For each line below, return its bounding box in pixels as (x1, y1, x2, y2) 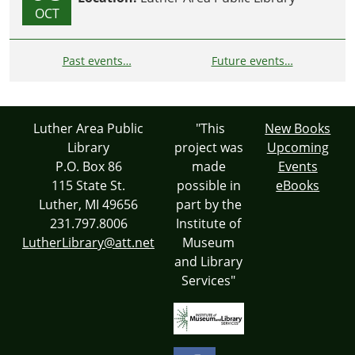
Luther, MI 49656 (39, 195, 138, 213)
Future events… (211, 52, 293, 68)
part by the (175, 195, 242, 213)
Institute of (176, 214, 242, 232)
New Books (265, 119, 331, 137)
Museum (182, 233, 235, 251)
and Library (174, 252, 243, 270)
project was (174, 138, 243, 156)
